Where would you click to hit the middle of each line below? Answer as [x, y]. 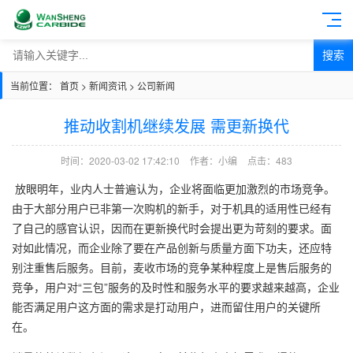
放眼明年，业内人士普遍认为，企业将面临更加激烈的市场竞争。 [173, 188]
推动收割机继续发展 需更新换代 [176, 126]
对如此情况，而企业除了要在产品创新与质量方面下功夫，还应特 [172, 247]
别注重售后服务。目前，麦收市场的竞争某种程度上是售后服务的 [172, 267]
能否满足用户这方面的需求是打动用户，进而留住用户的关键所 [166, 307]
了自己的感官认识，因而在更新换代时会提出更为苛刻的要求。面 [172, 228]
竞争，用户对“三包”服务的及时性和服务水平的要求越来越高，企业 [176, 287]
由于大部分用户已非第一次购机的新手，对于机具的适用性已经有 [172, 208]
